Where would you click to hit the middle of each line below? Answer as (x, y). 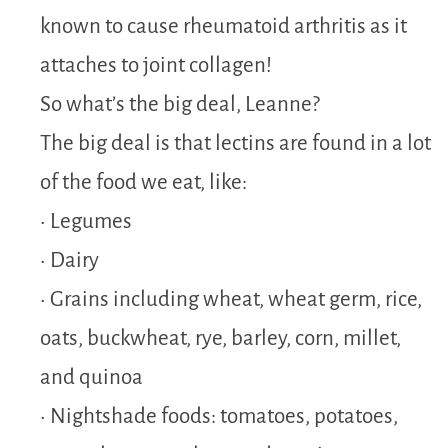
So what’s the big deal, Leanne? (180, 104)
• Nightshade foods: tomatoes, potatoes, (219, 416)
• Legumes (86, 221)
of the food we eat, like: (143, 182)
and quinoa (91, 377)
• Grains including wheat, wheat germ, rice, (231, 299)
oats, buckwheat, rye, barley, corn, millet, (220, 338)
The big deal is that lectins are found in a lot (235, 143)
